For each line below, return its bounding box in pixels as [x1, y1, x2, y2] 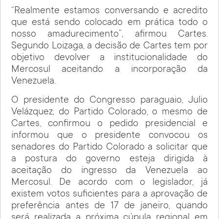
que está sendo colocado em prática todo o [11, 18, 208, 29]
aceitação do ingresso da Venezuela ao [11, 165, 208, 176]
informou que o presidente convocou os [11, 130, 208, 141]
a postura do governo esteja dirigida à [11, 153, 208, 165]
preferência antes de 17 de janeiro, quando [11, 200, 208, 212]
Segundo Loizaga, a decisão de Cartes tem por [11, 41, 208, 52]
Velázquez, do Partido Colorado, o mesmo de [11, 107, 208, 118]
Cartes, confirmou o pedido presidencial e [11, 118, 208, 130]
